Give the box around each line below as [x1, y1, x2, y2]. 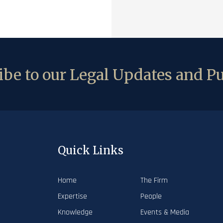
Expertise [58, 191, 87, 202]
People [140, 191, 162, 202]
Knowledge [58, 207, 93, 218]
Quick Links [58, 143, 123, 157]
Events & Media [140, 207, 189, 218]
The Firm [140, 175, 168, 186]
